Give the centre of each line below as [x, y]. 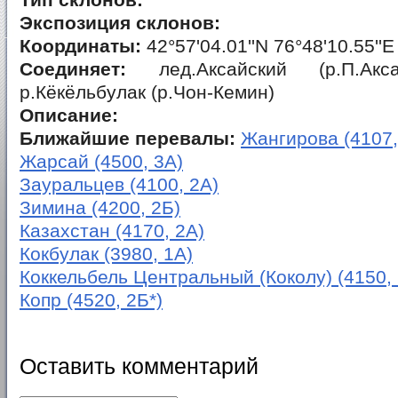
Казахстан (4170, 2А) [112, 231]
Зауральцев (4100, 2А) [119, 185]
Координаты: [80, 46]
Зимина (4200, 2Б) [100, 208]
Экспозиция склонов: [120, 23]
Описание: [69, 115]
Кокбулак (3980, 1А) [106, 254]
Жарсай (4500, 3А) [101, 162]
